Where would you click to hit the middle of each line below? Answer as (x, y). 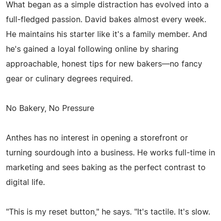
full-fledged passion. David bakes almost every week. (106, 19)
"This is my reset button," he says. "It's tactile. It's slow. (108, 212)
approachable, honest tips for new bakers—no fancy (104, 64)
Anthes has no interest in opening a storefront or (97, 138)
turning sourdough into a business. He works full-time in (110, 153)
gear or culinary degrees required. (69, 79)
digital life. (25, 182)
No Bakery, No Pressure (50, 108)
